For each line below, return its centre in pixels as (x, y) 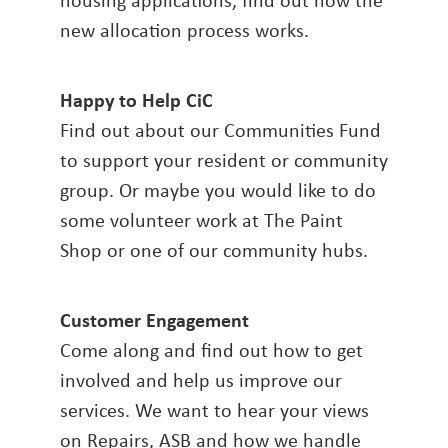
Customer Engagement (154, 320)
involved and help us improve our (201, 380)
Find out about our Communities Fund (220, 130)
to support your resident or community (224, 160)
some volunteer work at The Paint (201, 220)
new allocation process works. (184, 30)
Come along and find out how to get (211, 350)
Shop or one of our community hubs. (214, 250)
